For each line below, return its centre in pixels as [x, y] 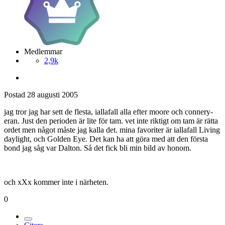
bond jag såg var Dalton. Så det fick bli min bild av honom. [98, 148]
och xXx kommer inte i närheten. [56, 182]
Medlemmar [43, 51]
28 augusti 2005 [52, 94]
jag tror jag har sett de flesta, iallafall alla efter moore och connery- [108, 111]
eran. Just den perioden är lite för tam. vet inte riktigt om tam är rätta [111, 121]
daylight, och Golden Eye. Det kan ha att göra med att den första [106, 139]
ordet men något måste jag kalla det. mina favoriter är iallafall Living [112, 130]
